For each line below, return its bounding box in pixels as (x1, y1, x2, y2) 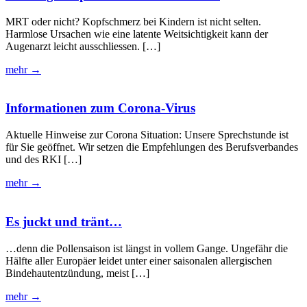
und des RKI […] (5, 153, 82, 166)
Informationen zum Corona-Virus (5, 101, 195, 116)
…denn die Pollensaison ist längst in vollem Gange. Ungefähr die (5, 242, 288, 254)
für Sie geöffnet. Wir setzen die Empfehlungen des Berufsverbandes (5, 141, 298, 153)
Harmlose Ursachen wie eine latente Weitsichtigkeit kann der (5, 27, 268, 40)
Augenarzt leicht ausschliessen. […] (5, 40, 160, 52)
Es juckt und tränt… (5, 214, 122, 229)
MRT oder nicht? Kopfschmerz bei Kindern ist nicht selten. (5, 15, 261, 27)
